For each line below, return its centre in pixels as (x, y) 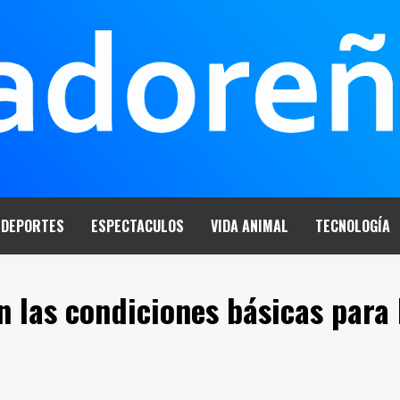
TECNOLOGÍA (353, 226)
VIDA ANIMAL (250, 226)
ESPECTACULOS (137, 226)
